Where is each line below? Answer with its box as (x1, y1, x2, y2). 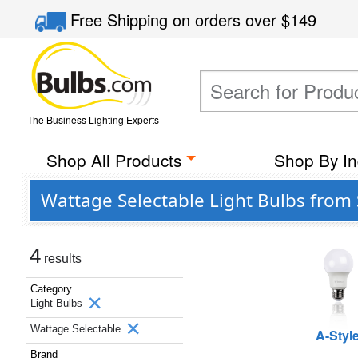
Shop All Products (46, 148, 181, 172)
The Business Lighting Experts (26, 113, 159, 126)
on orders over (173, 8, 282, 31)
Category (30, 283, 72, 295)
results (41, 252, 82, 265)
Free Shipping (70, 8, 173, 31)
